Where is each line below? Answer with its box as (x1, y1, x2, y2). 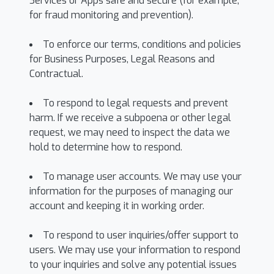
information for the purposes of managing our (29, 185, 233, 198)
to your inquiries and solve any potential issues (29, 258, 237, 271)
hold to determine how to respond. (29, 141, 182, 154)
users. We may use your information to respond (29, 243, 240, 256)
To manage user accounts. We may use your (43, 170, 242, 183)
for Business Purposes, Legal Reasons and (29, 53, 215, 65)
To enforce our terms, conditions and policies (43, 38, 241, 51)
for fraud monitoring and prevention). (29, 9, 193, 21)
